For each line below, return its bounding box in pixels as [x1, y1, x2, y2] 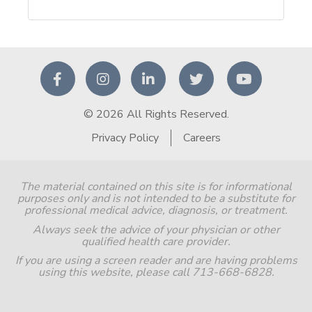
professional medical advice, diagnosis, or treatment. [24, 203, 288, 219]
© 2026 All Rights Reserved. [83, 107, 229, 123]
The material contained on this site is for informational [20, 179, 292, 195]
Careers [182, 130, 221, 146]
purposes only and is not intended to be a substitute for [17, 191, 295, 207]
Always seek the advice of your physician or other [32, 221, 280, 237]
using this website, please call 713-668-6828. [38, 265, 274, 281]
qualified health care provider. [81, 233, 231, 249]
